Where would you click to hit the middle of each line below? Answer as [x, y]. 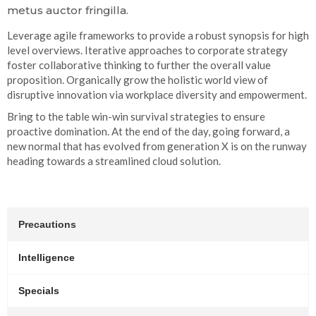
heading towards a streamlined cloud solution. [114, 160]
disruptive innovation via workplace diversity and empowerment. [157, 94]
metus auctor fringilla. [68, 10]
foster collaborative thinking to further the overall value [139, 65]
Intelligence [47, 257]
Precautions [47, 224]
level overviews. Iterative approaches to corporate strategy [147, 50]
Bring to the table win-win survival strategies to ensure [136, 116]
